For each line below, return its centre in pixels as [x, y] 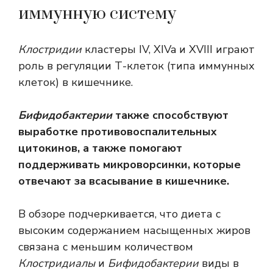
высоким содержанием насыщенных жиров [134, 231]
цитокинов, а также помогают [100, 148]
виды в [219, 264]
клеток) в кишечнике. [76, 83]
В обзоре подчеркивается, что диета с [119, 214]
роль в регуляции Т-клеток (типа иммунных [136, 66]
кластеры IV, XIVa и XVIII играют [168, 50]
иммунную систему [97, 14]
